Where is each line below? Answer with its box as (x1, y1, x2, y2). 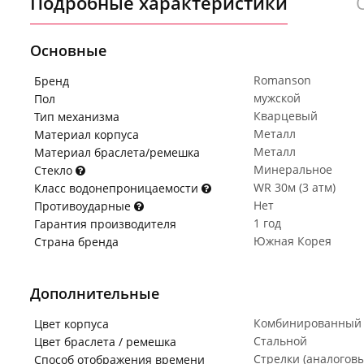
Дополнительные (30, 284, 159, 303)
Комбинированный (253, 315, 362, 331)
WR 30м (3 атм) (253, 180, 336, 195)
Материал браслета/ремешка (34, 145, 200, 160)
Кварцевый (253, 108, 318, 123)
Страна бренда (34, 234, 119, 249)
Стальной (253, 333, 307, 349)
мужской (253, 90, 301, 106)
